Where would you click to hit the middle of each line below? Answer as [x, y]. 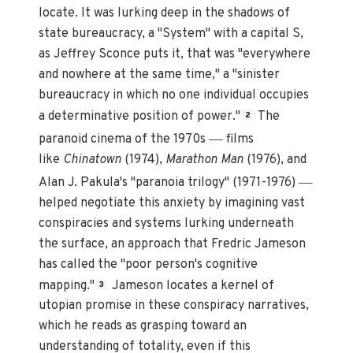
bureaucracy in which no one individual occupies [174, 95]
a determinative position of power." [140, 116]
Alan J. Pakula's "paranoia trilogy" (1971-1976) [169, 182]
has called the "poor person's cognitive [149, 264]
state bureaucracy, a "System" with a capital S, [171, 33]
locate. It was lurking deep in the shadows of [165, 13]
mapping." [67, 286]
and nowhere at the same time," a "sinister [160, 74]
